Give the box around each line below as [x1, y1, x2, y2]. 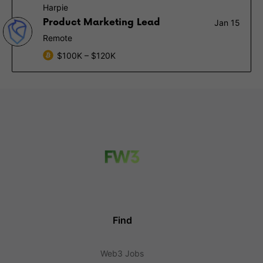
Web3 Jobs [100, 248, 144, 258]
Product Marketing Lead [43, 17, 160, 28]
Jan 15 [214, 18, 240, 28]
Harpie [43, 2, 68, 12]
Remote [43, 33, 72, 43]
